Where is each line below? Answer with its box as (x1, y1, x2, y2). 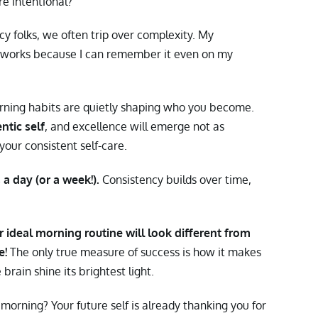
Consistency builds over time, (102, 172, 251, 187)
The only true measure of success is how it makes (10, 244, 261, 259)
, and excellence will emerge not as (45, 119, 224, 134)
